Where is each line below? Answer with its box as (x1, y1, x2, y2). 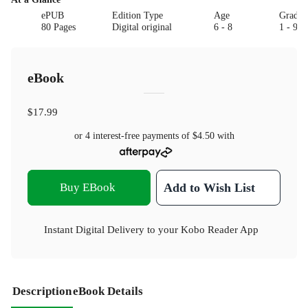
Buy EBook (60, 181, 116, 195)
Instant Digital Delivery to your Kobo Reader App (44, 223, 258, 236)
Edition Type (111, 10, 163, 21)
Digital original (111, 21, 172, 32)
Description (12, 285, 71, 298)
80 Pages (41, 21, 76, 32)
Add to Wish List (164, 181, 256, 195)
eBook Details (73, 285, 143, 298)
